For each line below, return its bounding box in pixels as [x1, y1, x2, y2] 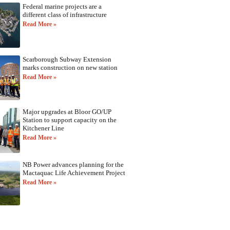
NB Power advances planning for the [22, 160, 124, 168]
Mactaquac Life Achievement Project [22, 168, 125, 177]
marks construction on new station [22, 63, 118, 71]
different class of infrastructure [22, 10, 107, 18]
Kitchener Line [22, 124, 64, 132]
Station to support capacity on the [22, 116, 117, 124]
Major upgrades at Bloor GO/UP [22, 108, 111, 116]
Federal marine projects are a [22, 2, 102, 10]
